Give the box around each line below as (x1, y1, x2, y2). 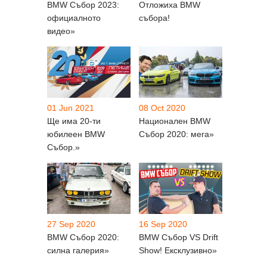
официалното (47, 13, 101, 23)
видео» (47, 26, 75, 36)
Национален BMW (139, 116, 210, 126)
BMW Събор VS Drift (139, 232, 218, 242)
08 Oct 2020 (139, 103, 185, 113)
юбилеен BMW (47, 129, 105, 139)
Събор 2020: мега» (139, 129, 214, 139)
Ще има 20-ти (47, 116, 101, 126)
